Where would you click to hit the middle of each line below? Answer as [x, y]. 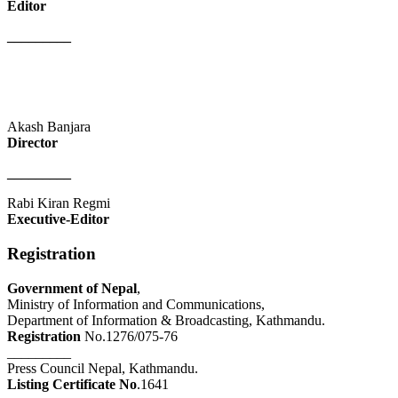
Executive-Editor [58, 219]
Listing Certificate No [72, 384]
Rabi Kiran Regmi [59, 203]
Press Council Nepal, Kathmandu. [103, 368]
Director [32, 143]
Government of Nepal [72, 288]
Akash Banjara [49, 127]
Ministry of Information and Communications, [136, 304]
